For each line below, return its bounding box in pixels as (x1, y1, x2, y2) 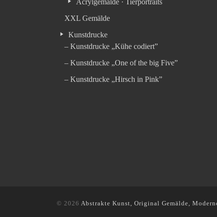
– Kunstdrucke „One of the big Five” (64, 59, 178, 67)
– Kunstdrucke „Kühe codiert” (64, 42, 158, 51)
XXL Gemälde (64, 14, 110, 22)
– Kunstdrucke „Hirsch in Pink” (64, 75, 163, 84)
